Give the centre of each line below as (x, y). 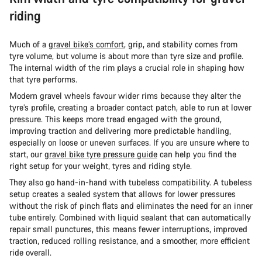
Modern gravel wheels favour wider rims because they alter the (125, 95)
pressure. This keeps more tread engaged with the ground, (116, 119)
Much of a (29, 44)
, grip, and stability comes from (181, 44)
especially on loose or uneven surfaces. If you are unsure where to (129, 142)
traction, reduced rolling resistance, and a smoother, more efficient (130, 240)
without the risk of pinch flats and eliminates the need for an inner (131, 205)
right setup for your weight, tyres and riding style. (101, 166)
